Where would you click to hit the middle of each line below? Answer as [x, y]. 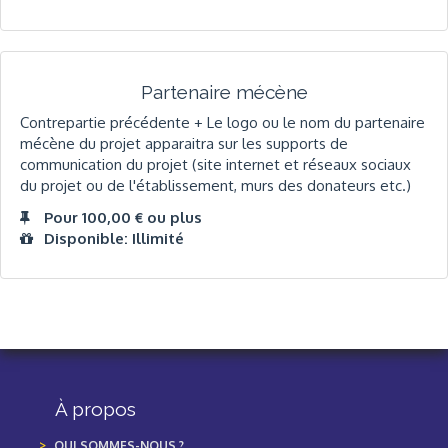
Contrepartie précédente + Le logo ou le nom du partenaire [222, 123]
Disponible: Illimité [114, 238]
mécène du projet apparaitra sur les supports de [184, 144]
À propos [95, 409]
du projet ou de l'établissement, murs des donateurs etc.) [215, 186]
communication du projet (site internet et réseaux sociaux [215, 165]
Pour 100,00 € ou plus [123, 217]
